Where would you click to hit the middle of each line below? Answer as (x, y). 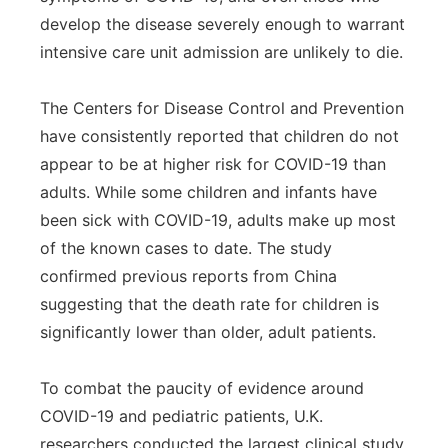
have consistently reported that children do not (219, 136)
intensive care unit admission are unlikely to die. (221, 52)
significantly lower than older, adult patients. (208, 332)
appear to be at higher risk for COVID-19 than (213, 164)
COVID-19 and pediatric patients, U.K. (181, 416)
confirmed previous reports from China (188, 276)
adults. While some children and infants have (208, 192)
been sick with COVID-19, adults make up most (218, 220)
